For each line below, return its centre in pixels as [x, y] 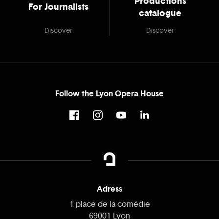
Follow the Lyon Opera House [109, 94]
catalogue [160, 13]
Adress [109, 189]
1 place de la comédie [109, 204]
